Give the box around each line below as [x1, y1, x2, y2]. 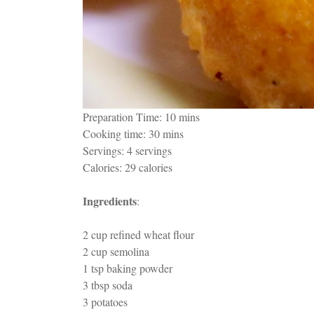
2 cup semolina [83, 243, 149, 259]
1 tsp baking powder [83, 260, 172, 275]
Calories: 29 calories [83, 159, 172, 175]
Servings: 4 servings [83, 142, 172, 158]
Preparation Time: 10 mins [83, 109, 200, 124]
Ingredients [83, 192, 137, 209]
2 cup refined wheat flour [83, 226, 194, 242]
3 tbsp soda [83, 277, 132, 292]
